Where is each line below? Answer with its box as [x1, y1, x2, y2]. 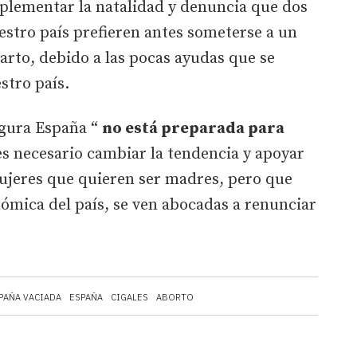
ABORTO [156, 291, 194, 303]
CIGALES [111, 291, 148, 303]
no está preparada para [102, 118, 284, 139]
